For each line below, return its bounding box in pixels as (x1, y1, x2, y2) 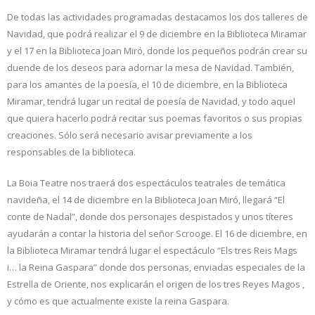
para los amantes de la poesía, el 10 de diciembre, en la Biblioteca (7, 77, 288, 91)
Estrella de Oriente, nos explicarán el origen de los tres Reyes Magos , (7, 277, 304, 290)
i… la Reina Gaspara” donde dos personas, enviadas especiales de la (7, 260, 305, 274)
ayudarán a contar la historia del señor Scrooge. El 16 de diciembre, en (7, 226, 307, 240)
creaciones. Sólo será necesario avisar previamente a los (7, 128, 252, 141)
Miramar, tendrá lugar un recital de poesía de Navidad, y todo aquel (7, 94, 295, 108)
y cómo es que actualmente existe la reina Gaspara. (7, 294, 229, 307)
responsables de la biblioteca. (7, 145, 136, 158)
